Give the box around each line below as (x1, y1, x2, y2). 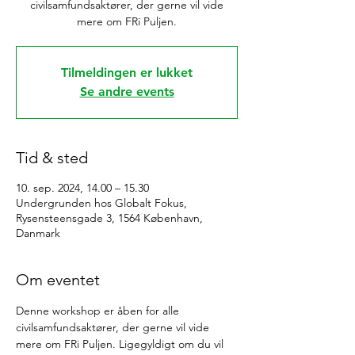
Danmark (16, 226, 60, 240)
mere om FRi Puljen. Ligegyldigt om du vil (16, 337, 227, 351)
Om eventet (16, 270, 100, 289)
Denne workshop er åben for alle (16, 303, 182, 318)
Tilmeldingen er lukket (61, 65, 193, 80)
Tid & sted (16, 148, 88, 167)
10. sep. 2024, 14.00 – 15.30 (16, 181, 149, 195)
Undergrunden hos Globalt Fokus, (16, 196, 187, 210)
